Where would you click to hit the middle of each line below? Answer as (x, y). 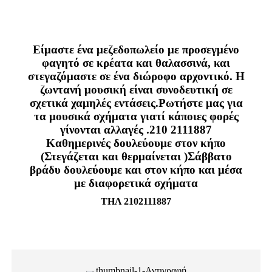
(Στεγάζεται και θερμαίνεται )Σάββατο (136, 156)
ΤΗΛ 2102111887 (136, 201)
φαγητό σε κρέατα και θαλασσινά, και (136, 63)
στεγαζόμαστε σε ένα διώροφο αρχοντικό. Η (136, 76)
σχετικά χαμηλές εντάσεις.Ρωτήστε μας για (136, 103)
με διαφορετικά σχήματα (136, 183)
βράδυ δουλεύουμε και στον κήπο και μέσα (136, 170)
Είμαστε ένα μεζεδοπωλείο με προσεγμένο (136, 49)
